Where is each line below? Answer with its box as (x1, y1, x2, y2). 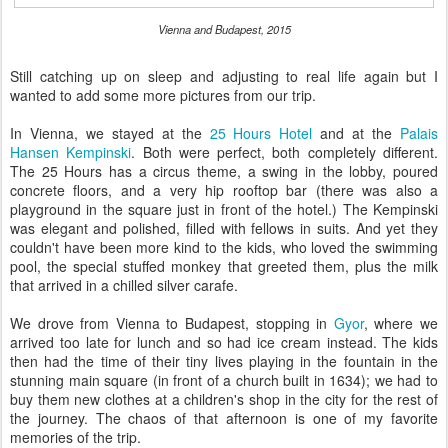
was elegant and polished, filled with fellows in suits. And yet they (10, 218, 438, 238)
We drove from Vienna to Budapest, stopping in (10, 313, 334, 333)
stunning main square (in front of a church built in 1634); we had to (10, 370, 438, 390)
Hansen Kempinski (10, 142, 132, 162)
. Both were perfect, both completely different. (131, 142, 439, 162)
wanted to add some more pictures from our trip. (10, 85, 316, 105)
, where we (363, 313, 439, 333)
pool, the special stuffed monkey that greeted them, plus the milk (10, 256, 438, 276)
